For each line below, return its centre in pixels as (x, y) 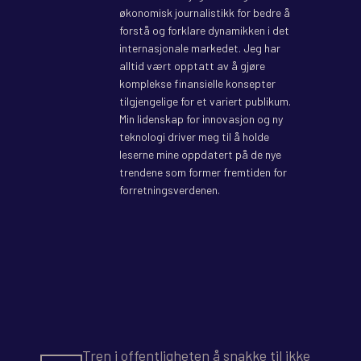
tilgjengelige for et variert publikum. (205, 102)
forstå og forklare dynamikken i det (204, 31)
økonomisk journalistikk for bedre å (205, 13)
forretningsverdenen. (170, 190)
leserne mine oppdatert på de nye (200, 155)
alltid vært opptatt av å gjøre (192, 66)
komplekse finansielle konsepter (197, 84)
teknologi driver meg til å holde (194, 137)
